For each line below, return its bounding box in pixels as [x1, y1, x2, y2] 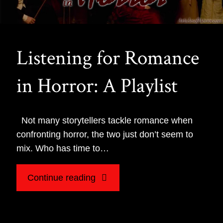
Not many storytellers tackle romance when [16, 115, 193, 125]
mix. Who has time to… [16, 143, 110, 153]
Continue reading [27, 172, 96, 183]
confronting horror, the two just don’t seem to [16, 129, 194, 139]
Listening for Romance [16, 45, 200, 71]
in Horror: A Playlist [16, 73, 178, 99]
